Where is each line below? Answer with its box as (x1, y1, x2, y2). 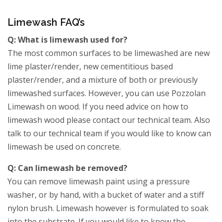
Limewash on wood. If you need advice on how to (7, 101, 189, 112)
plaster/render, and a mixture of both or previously (7, 74, 198, 86)
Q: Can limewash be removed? (7, 163, 128, 174)
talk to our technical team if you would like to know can (7, 128, 212, 139)
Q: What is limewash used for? (7, 34, 128, 46)
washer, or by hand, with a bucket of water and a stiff (7, 189, 205, 201)
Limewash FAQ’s (7, 16, 85, 29)
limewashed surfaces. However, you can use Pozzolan (7, 88, 206, 99)
